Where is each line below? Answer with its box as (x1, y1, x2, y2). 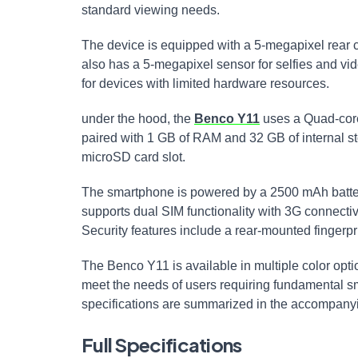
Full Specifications (82, 332, 242, 356)
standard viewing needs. (82, 2, 220, 17)
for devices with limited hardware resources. (82, 76, 329, 90)
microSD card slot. (82, 149, 185, 164)
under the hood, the (82, 111, 194, 125)
